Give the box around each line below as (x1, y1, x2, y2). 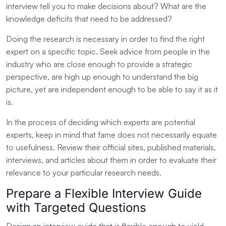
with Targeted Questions (6, 200, 146, 215)
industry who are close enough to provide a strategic (6, 59, 192, 70)
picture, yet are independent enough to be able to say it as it (6, 84, 218, 95)
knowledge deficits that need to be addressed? (6, 14, 172, 24)
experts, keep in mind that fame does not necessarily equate (6, 130, 217, 140)
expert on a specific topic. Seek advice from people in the (6, 46, 210, 57)
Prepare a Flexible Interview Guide (6, 186, 202, 201)
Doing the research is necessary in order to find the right (6, 34, 205, 44)
